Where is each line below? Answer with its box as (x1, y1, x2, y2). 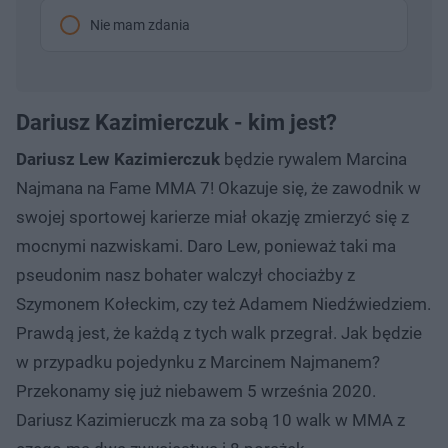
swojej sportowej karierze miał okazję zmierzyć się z (16, 206, 409, 227)
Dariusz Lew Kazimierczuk (16, 148, 220, 169)
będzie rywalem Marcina (220, 148, 407, 169)
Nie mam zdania (90, 16, 190, 33)
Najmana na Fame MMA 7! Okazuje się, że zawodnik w (16, 177, 421, 198)
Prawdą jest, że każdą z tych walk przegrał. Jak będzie (16, 322, 422, 343)
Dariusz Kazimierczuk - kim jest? (16, 109, 337, 135)
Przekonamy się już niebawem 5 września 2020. (16, 380, 376, 401)
